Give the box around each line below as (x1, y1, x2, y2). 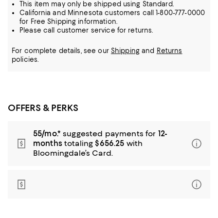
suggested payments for (61, 129, 158, 138)
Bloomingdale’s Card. (33, 148, 113, 158)
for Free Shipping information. (19, 18, 117, 25)
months (33, 139, 62, 148)
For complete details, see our (12, 47, 111, 54)
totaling (62, 139, 95, 148)
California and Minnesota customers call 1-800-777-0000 (19, 9, 205, 17)
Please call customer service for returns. (19, 26, 153, 34)
